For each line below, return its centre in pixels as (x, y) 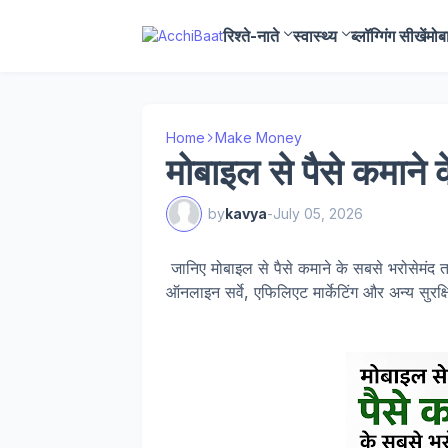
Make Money (258, 137)
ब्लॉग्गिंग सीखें (388, 36)
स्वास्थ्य (315, 36)
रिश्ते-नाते (251, 36)
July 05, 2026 (318, 213)
